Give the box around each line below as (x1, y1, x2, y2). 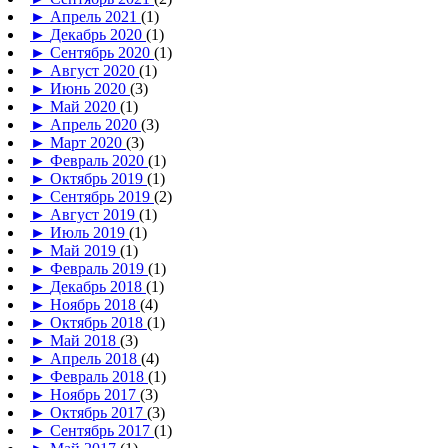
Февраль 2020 (50, 152, 148, 170)
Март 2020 (50, 134, 126, 152)
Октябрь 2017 (50, 404, 147, 422)
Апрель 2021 (50, 8, 141, 26)
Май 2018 (50, 332, 120, 350)
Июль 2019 (50, 224, 129, 242)
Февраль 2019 (50, 260, 148, 278)
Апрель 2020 (50, 116, 141, 134)
